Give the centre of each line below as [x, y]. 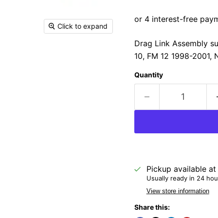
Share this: [152, 207]
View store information [178, 191]
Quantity [148, 75]
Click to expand [83, 26]
